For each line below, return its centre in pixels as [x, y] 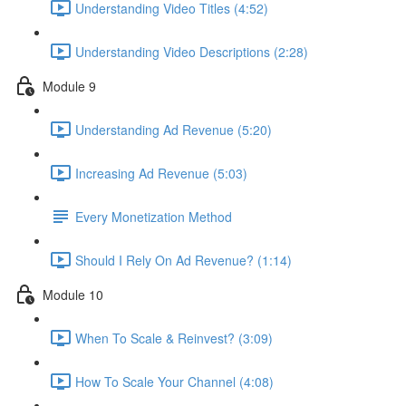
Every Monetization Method [154, 216]
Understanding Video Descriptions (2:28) [192, 51]
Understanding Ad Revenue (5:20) [174, 129]
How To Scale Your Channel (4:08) [174, 381]
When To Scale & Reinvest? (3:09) [174, 338]
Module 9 [69, 86]
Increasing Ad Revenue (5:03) [161, 173]
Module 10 [73, 294]
